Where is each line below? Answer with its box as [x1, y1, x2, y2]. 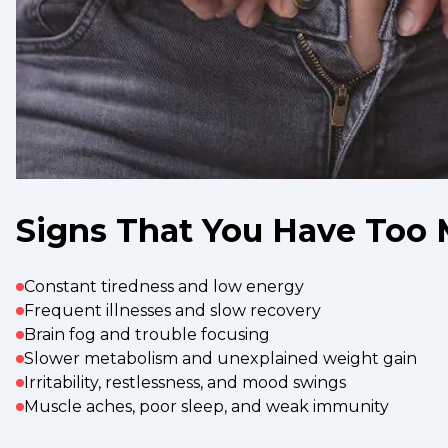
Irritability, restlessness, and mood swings [24, 372, 346, 392]
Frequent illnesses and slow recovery [24, 300, 321, 320]
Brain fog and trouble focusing [24, 324, 270, 344]
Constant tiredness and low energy [24, 276, 304, 296]
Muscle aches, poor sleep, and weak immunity [24, 396, 389, 416]
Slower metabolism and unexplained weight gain [24, 348, 417, 368]
